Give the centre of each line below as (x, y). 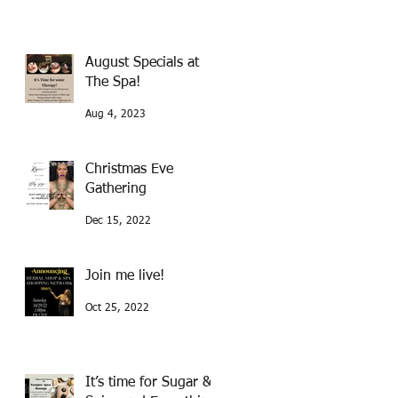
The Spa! (113, 83)
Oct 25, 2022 (117, 309)
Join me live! (125, 277)
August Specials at (142, 64)
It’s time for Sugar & (149, 383)
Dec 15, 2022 (118, 222)
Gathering (116, 190)
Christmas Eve (129, 170)
